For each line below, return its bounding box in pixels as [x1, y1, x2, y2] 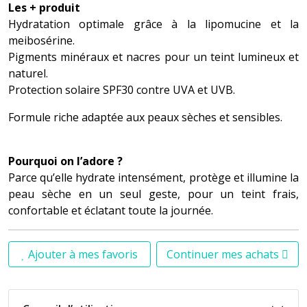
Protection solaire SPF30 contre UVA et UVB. [8, 82, 235, 97]
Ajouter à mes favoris [28, 246, 138, 262]
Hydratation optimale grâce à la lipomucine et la [8, 16, 299, 32]
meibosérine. [8, 32, 75, 48]
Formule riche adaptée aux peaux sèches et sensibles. [8, 109, 282, 125]
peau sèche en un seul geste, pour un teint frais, [8, 186, 299, 201]
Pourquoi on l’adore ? [8, 153, 123, 169]
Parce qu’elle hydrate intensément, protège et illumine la [8, 169, 299, 185]
